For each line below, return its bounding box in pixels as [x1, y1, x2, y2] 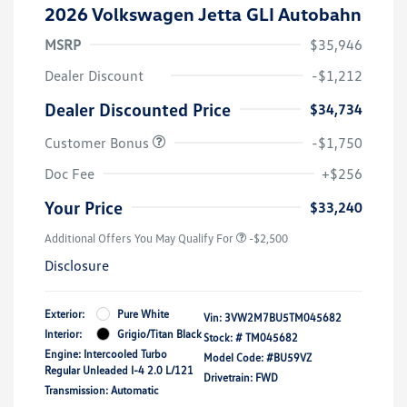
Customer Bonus [45, 133, 153, 152]
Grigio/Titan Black [117, 326, 202, 341]
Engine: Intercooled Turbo [45, 346, 167, 361]
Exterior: [45, 306, 84, 321]
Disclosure [45, 255, 109, 274]
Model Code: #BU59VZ [203, 350, 312, 364]
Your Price [45, 195, 123, 218]
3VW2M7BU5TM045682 [224, 310, 342, 324]
